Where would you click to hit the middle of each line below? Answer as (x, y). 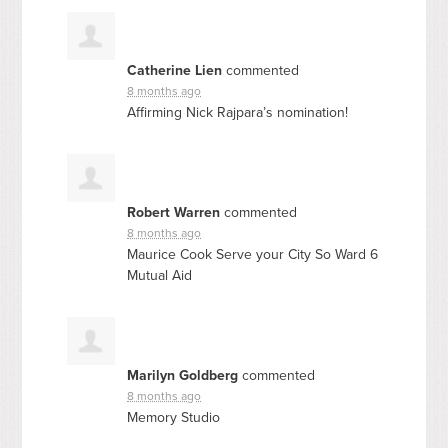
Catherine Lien (175, 70)
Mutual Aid (160, 275)
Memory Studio (174, 417)
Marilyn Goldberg (183, 375)
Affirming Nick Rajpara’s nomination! (238, 112)
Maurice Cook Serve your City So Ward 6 (253, 254)
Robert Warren (174, 212)
